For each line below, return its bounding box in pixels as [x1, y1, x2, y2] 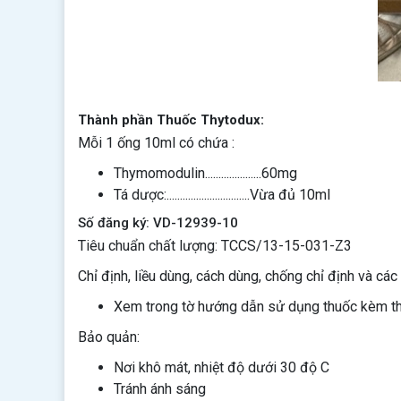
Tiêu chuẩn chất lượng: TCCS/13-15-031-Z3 [78, 237, 352, 254]
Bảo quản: [78, 328, 140, 346]
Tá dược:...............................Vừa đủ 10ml [114, 186, 334, 203]
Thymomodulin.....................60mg [114, 165, 297, 182]
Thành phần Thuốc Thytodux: [78, 112, 264, 128]
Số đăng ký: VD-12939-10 [78, 215, 238, 231]
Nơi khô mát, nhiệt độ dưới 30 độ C [114, 359, 329, 376]
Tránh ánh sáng [114, 380, 206, 397]
